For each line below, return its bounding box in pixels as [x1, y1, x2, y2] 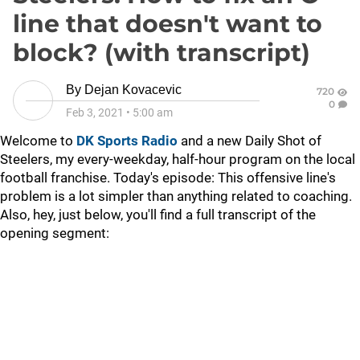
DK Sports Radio [76, 133, 178, 149]
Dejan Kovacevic [84, 83, 182, 96]
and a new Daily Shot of [181, 133, 321, 149]
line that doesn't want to [13, 9, 322, 39]
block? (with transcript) [13, 38, 310, 67]
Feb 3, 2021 [66, 106, 124, 119]
